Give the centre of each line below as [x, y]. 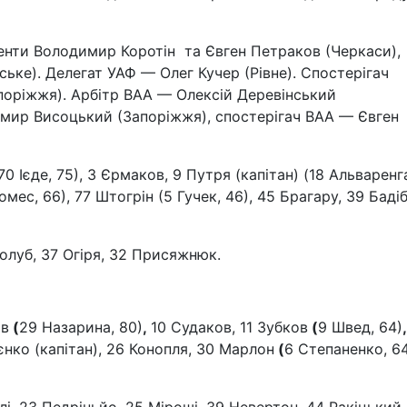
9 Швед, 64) [360, 327]
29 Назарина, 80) [81, 327]
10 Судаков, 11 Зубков [229, 327]
